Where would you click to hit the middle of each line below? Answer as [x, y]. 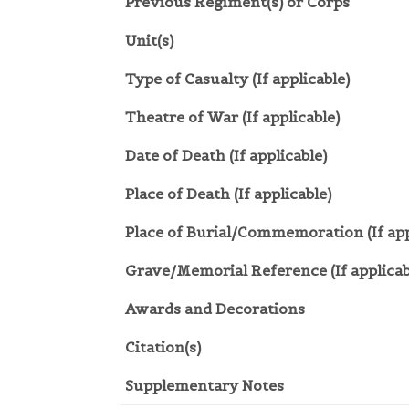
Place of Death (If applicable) [228, 194]
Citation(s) [163, 347]
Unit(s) [149, 41]
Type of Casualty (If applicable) [237, 79]
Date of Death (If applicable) [226, 156]
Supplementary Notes [204, 386]
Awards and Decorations [215, 309]
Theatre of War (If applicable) [232, 117]
